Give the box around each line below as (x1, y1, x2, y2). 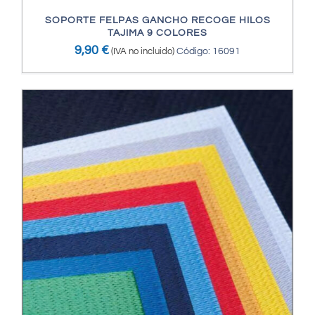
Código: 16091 (176, 46, 240, 56)
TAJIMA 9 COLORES (108, 27, 207, 38)
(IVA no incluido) (111, 46, 174, 56)
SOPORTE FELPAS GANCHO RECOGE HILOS (44, 15, 271, 25)
